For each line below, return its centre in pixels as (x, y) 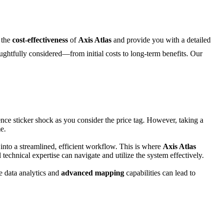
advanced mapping (93, 173)
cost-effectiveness (40, 40)
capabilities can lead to (160, 173)
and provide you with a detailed (161, 40)
